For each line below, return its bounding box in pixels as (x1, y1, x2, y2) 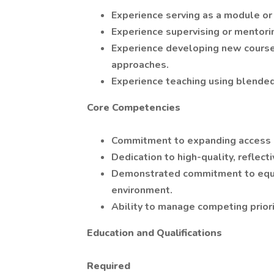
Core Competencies (87, 101, 180, 114)
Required (87, 259, 130, 273)
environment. (111, 183, 172, 197)
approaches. (111, 58, 169, 72)
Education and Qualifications (87, 226, 222, 240)
